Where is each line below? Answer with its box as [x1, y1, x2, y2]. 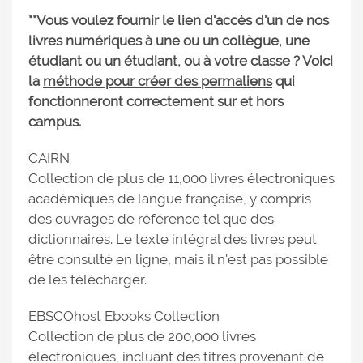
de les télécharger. [28, 271, 150, 288]
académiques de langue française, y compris [28, 190, 311, 207]
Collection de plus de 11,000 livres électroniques [28, 170, 335, 186]
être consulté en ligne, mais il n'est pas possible [28, 251, 328, 267]
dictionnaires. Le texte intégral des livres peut [28, 231, 317, 247]
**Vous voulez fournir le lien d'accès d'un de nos [28, 12, 329, 28]
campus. [28, 113, 84, 130]
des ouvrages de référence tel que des [28, 211, 274, 227]
